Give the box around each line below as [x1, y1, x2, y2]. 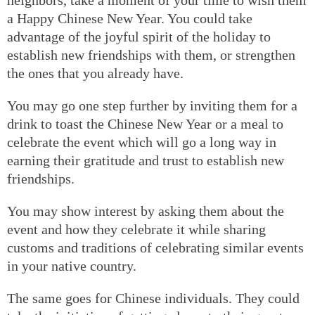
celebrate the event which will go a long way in [7, 134, 276, 150]
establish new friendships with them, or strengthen [7, 46, 295, 63]
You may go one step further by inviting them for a [7, 97, 297, 113]
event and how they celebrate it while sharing [7, 221, 266, 237]
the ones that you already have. [7, 65, 184, 81]
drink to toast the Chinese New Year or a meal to [7, 115, 283, 131]
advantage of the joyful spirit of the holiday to [7, 28, 271, 44]
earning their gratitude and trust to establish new [7, 152, 284, 168]
